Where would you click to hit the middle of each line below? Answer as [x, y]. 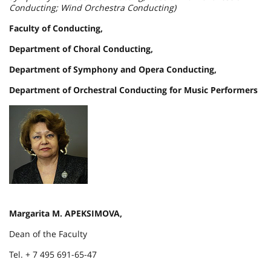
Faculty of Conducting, [56, 28]
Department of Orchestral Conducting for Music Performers [133, 90]
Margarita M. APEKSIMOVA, [66, 213]
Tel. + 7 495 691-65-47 [53, 254]
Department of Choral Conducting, [81, 49]
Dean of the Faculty [48, 234]
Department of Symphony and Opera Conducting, [113, 69]
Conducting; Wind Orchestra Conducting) [93, 8]
